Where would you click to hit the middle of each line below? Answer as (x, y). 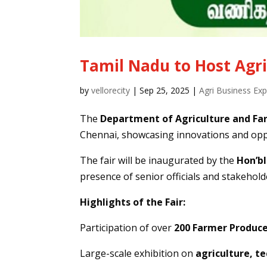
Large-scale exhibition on (138, 254)
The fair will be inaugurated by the (159, 161)
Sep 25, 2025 (165, 91)
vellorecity (111, 91)
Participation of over (127, 228)
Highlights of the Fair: (133, 202)
